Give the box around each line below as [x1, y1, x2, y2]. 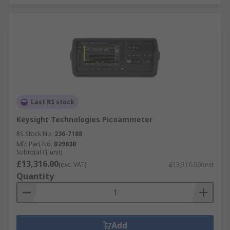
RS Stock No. [16, 129, 53, 138]
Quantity [16, 170, 54, 182]
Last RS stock [31, 98, 74, 106]
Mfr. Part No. [16, 140, 52, 148]
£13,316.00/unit [169, 160, 214, 169]
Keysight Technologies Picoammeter [16, 114, 152, 124]
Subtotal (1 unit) [16, 148, 62, 157]
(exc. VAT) [59, 160, 86, 169]
